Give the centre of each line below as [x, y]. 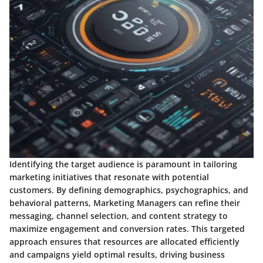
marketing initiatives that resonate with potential [109, 177]
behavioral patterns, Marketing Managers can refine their [125, 203]
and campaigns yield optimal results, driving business [117, 255]
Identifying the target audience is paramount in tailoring [123, 164]
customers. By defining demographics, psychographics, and [129, 190]
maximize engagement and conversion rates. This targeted [127, 229]
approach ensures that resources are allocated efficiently [124, 242]
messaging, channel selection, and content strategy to [119, 216]
